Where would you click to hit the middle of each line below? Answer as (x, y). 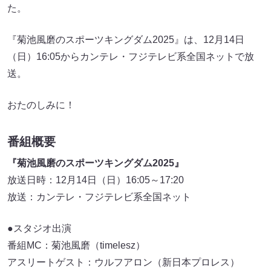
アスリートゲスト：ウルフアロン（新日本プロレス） (123, 263)
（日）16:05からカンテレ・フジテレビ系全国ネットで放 (131, 56)
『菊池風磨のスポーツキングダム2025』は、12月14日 (126, 39)
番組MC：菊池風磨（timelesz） (76, 246)
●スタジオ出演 (39, 229)
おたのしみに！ (41, 105)
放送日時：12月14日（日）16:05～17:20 (96, 180)
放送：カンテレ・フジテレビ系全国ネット (99, 197)
